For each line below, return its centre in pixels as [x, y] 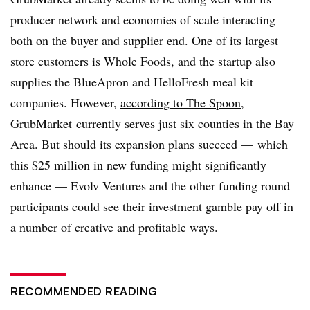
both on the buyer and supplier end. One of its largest [144, 40]
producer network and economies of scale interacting [143, 19]
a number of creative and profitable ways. [114, 227]
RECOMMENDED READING [84, 291]
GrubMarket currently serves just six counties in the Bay [152, 123]
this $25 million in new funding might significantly [138, 164]
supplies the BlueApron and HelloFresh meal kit [132, 81]
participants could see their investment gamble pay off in [152, 206]
